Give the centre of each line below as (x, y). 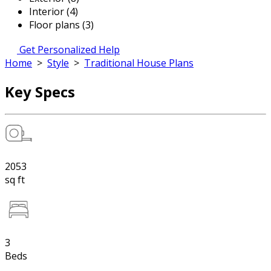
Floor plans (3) (61, 25)
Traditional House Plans (139, 63)
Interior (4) (54, 11)
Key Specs (40, 91)
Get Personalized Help (70, 50)
